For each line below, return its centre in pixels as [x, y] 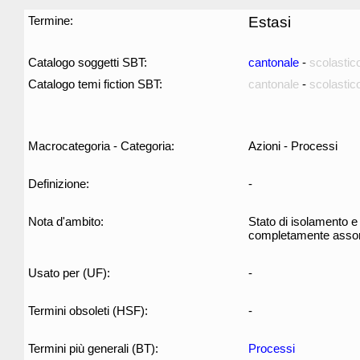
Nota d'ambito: [66, 221]
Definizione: [59, 184]
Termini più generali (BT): [93, 348]
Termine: [51, 20]
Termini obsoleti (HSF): [88, 311]
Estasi [270, 22]
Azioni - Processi [293, 146]
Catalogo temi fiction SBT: [95, 84]
